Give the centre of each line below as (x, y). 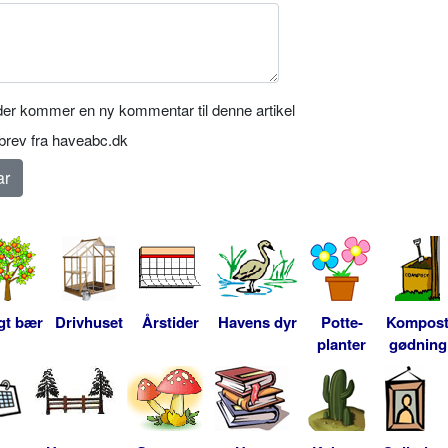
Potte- (341, 321)
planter (341, 343)
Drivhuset (89, 321)
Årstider (170, 321)
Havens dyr (257, 321)
